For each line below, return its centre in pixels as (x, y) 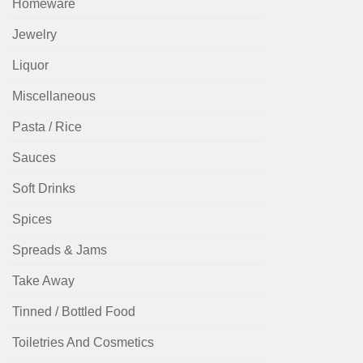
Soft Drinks (44, 189)
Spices (32, 220)
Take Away (43, 281)
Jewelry (34, 35)
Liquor (30, 66)
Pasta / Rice (47, 127)
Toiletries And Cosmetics (83, 343)
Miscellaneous (54, 96)
